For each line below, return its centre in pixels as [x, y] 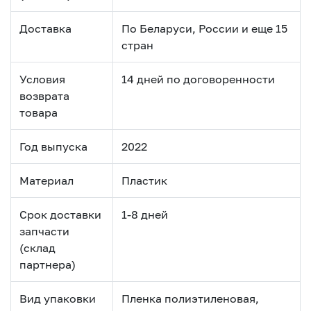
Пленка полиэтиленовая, [190, 298]
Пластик [144, 180]
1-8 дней [145, 214]
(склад [37, 247]
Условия [42, 79]
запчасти [44, 231]
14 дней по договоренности [198, 79]
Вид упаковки [58, 298]
